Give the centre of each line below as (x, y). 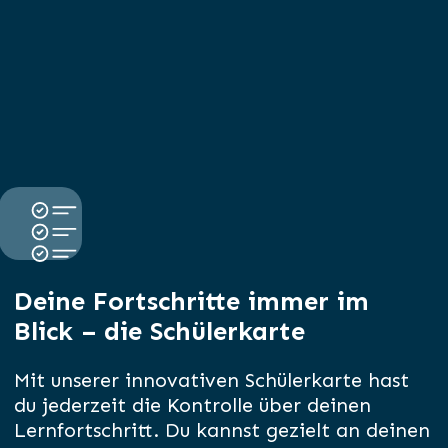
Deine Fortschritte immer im (192, 302)
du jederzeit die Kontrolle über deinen (193, 405)
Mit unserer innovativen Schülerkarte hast (212, 380)
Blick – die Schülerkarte (160, 332)
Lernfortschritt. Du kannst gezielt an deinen (222, 430)
